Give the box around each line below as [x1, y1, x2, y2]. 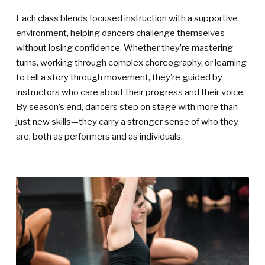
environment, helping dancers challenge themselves [16, 28, 225, 39]
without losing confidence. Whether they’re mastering [16, 43, 233, 54]
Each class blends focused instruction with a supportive [16, 13, 238, 24]
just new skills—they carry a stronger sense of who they [16, 117, 238, 128]
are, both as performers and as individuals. [16, 131, 183, 143]
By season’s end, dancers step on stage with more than [16, 102, 238, 113]
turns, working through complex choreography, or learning [16, 57, 247, 69]
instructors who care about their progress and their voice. [16, 87, 245, 98]
